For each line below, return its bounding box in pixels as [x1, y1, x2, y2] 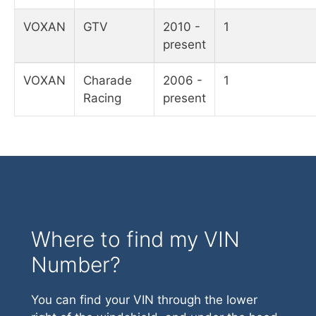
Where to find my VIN [31, 226, 240, 253]
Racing [83, 91, 121, 106]
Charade [83, 73, 132, 88]
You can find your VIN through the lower [31, 293, 257, 308]
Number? [31, 252, 121, 278]
